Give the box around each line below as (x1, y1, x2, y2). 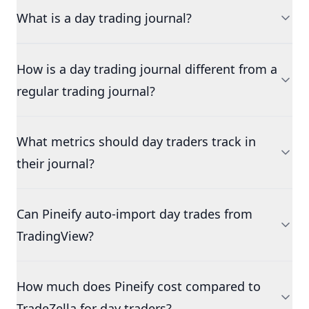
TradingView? (17, 228, 94, 244)
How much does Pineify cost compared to (17, 278, 261, 295)
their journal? (17, 155, 94, 172)
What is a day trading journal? (17, 10, 192, 26)
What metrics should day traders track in (17, 133, 256, 150)
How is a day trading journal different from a (17, 61, 277, 77)
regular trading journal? (17, 83, 155, 99)
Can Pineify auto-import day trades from (17, 206, 252, 222)
